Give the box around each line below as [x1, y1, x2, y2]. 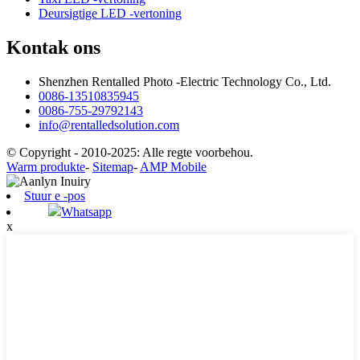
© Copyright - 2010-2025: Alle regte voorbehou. [6, 145, 253, 159]
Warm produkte [6, 159, 85, 174]
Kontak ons [6, 37, 100, 59]
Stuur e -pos [24, 188, 85, 202]
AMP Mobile [140, 159, 207, 174]
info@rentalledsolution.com [39, 117, 179, 132]
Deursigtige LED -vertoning [39, 6, 182, 21]
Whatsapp [61, 204, 112, 219]
